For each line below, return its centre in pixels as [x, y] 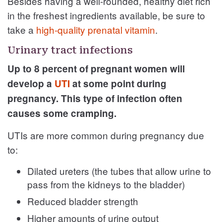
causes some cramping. [63, 113]
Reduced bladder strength [83, 201]
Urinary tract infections [70, 50]
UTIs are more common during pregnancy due [106, 135]
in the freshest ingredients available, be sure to [106, 15]
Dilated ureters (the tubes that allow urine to [119, 170]
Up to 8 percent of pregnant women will [96, 68]
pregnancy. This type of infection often [95, 98]
